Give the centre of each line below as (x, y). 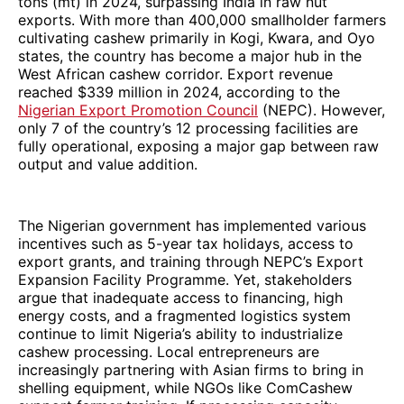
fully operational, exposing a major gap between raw (198, 146)
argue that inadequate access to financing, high (180, 297)
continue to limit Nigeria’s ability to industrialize (180, 333)
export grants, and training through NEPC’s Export (191, 261)
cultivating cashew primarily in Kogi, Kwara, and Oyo (197, 37)
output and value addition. (108, 164)
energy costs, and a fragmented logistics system (184, 315)
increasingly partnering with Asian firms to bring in (191, 369)
